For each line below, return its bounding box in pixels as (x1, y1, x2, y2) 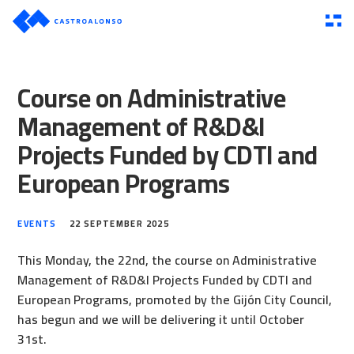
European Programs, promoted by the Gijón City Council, (17, 288, 333, 312)
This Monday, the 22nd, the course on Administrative (17, 248, 318, 273)
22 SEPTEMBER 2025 (69, 216, 170, 232)
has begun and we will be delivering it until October (17, 307, 305, 332)
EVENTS (17, 216, 57, 232)
